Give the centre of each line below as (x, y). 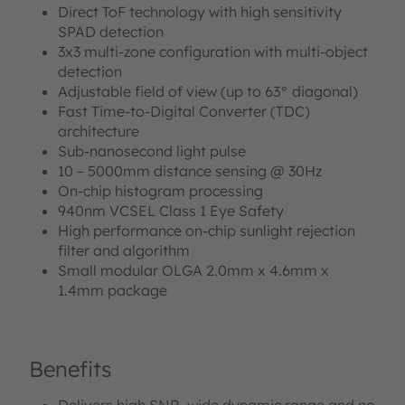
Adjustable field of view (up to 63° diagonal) (208, 92)
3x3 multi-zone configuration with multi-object (213, 52)
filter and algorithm (124, 251)
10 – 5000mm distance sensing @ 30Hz (190, 171)
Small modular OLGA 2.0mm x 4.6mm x (193, 271)
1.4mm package (113, 291)
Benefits (71, 369)
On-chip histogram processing (160, 191)
